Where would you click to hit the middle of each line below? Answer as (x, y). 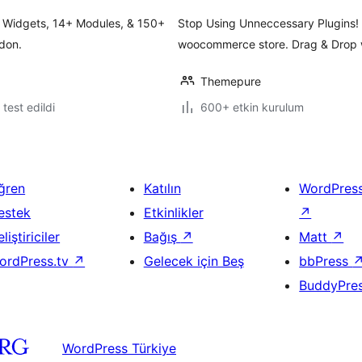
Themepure (231, 81)
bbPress (326, 261)
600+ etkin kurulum (252, 107)
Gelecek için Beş (194, 261)
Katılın (162, 188)
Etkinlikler (173, 213)
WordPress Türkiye (119, 348)
